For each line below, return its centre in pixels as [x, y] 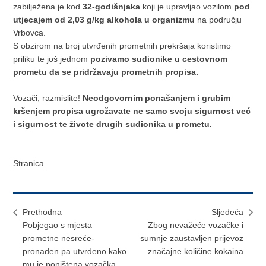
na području [218, 19]
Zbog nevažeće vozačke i [195, 225]
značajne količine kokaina [195, 251]
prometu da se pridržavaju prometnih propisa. [106, 72]
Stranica [29, 163]
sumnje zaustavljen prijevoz [191, 238]
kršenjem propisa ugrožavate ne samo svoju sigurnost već [132, 111]
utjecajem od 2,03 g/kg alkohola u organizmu [104, 19]
